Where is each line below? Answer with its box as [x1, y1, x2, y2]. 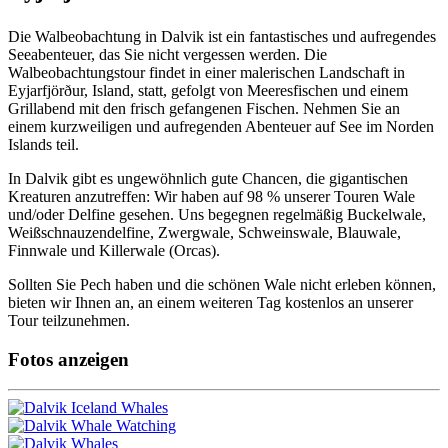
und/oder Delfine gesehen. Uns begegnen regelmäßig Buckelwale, [8, 205, 426, 223]
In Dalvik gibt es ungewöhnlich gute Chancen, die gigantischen [8, 169, 408, 187]
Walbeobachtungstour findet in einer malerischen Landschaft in [8, 63, 405, 81]
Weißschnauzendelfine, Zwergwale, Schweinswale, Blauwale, [8, 223, 401, 241]
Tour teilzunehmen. [8, 311, 130, 329]
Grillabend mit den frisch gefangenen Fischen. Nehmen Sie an [8, 99, 400, 117]
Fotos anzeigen [8, 348, 129, 370]
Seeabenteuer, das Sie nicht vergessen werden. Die [8, 45, 327, 63]
